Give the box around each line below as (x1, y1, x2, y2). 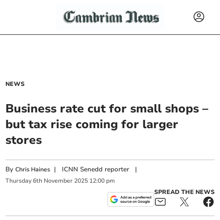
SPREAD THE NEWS (154, 188, 215, 196)
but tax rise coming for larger (5, 116, 179, 132)
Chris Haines (15, 165, 51, 173)
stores (5, 132, 42, 148)
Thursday (5, 177, 32, 185)
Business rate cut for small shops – (5, 101, 209, 116)
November (44, 177, 73, 185)
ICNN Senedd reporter (62, 165, 130, 174)
